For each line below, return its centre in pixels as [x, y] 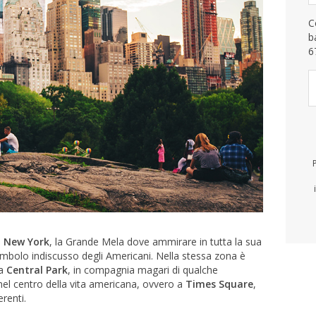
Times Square [219, 284]
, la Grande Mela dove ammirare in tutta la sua [156, 241]
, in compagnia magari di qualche [143, 269]
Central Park [37, 269]
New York [26, 241]
